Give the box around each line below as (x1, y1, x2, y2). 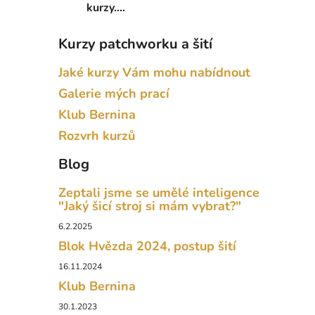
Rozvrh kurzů (58, 127, 135, 145)
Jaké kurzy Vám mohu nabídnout (58, 64, 250, 82)
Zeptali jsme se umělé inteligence (58, 184, 259, 202)
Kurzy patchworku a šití (58, 34, 212, 54)
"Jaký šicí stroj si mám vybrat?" (58, 198, 241, 215)
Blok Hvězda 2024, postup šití (58, 238, 236, 255)
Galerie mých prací (58, 85, 169, 103)
